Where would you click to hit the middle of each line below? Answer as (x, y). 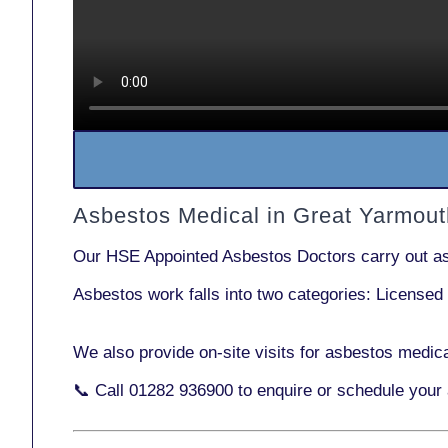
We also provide (136, 352)
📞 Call (101, 390)
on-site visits (247, 352)
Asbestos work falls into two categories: (224, 294)
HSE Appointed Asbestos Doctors (231, 256)
